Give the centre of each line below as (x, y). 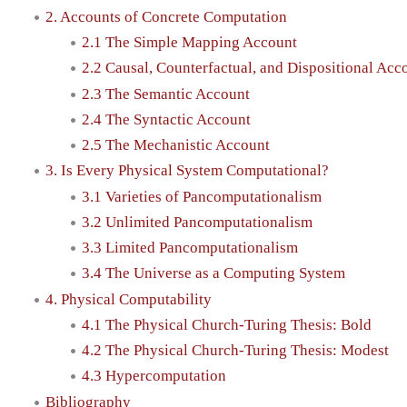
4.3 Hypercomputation (154, 376)
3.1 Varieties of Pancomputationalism (202, 196)
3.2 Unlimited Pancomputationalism (197, 222)
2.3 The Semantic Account (166, 94)
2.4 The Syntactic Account (166, 119)
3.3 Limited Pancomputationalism (190, 248)
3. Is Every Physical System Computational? (187, 171)
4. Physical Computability (129, 299)
